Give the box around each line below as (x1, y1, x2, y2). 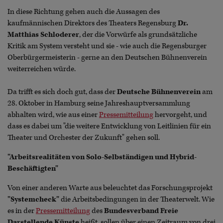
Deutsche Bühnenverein (117, 87, 201, 97)
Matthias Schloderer (7, 29, 79, 39)
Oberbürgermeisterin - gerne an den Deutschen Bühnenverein (7, 52, 207, 62)
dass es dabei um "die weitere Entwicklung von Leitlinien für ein (7, 121, 211, 131)
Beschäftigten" (7, 163, 58, 173)
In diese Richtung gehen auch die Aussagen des (7, 6, 160, 16)
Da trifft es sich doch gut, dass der (7, 87, 117, 97)
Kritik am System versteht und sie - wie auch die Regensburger (7, 41, 207, 51)
